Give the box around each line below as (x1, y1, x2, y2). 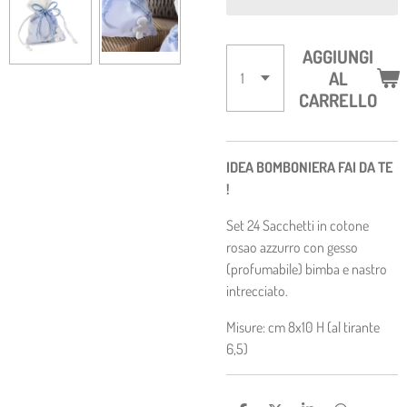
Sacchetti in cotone (263, 216, 369, 234)
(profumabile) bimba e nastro (226, 260, 387, 278)
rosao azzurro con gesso (226, 238, 358, 256)
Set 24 (226, 216, 263, 234)
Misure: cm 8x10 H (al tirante (226, 318, 380, 336)
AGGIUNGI (303, 45, 373, 68)
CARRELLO (299, 88, 377, 112)
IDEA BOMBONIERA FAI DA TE (226, 158, 392, 176)
